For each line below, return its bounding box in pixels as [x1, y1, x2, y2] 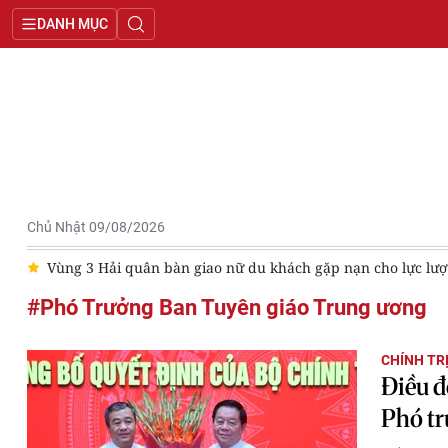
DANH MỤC [37, 15, 108, 33]
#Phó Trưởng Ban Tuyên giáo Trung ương [27, 295, 427, 320]
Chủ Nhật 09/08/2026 [27, 219, 165, 235]
